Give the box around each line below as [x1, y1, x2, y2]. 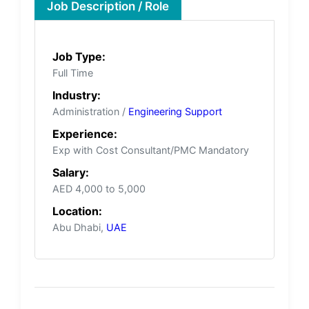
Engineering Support [128, 105, 222, 117]
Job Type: [52, 49, 106, 63]
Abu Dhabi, [52, 221, 106, 233]
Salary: [52, 165, 89, 179]
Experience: [52, 126, 117, 141]
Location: [52, 203, 102, 218]
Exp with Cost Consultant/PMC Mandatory [52, 143, 249, 156]
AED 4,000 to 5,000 [52, 182, 146, 195]
